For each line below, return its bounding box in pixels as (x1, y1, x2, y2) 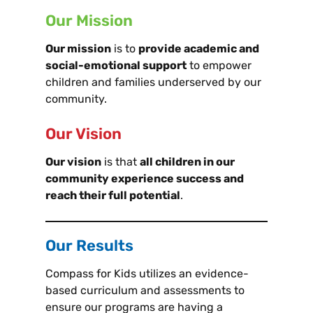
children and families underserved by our (45, 75, 261, 89)
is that (101, 155, 140, 168)
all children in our (140, 155, 235, 168)
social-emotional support (45, 59, 187, 72)
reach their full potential (45, 189, 180, 202)
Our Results (45, 236, 133, 255)
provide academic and (138, 42, 259, 55)
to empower (187, 59, 252, 72)
